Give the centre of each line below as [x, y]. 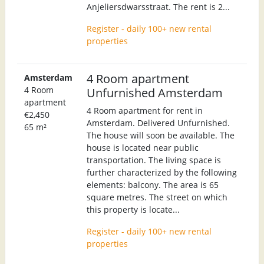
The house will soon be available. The [161, 135]
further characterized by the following [162, 172]
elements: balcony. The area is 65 [153, 184]
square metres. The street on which [157, 197]
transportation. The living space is [154, 160]
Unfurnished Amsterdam [155, 92]
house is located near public [143, 147]
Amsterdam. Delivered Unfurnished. [158, 123]
